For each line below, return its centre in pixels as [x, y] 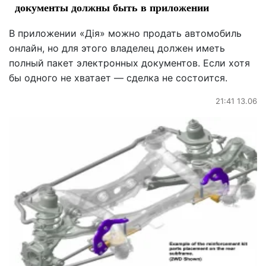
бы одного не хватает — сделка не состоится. [118, 77]
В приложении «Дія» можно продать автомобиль [125, 33]
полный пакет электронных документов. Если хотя [129, 63]
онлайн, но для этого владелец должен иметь [117, 48]
